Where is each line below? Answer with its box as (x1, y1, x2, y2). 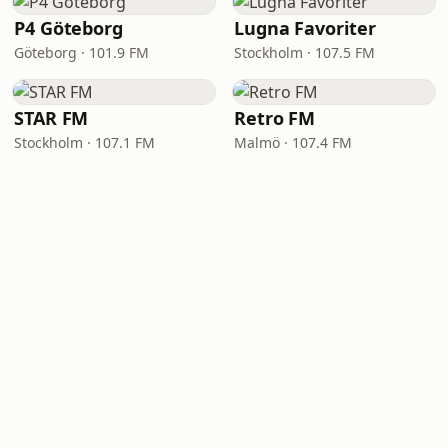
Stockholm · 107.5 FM (234, 43, 375, 62)
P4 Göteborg (14, 16, 124, 40)
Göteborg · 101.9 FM (14, 43, 149, 62)
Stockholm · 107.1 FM (14, 133, 155, 152)
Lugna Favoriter (234, 16, 376, 40)
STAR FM (14, 106, 89, 130)
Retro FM (234, 106, 316, 130)
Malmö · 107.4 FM (234, 133, 352, 152)
